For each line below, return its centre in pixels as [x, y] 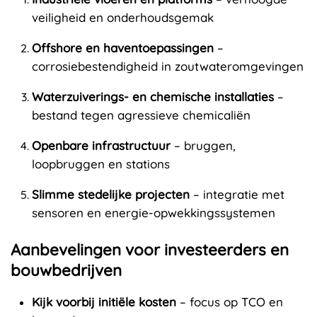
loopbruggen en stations [101, 164]
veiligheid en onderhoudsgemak [123, 18]
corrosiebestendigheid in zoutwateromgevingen [168, 67]
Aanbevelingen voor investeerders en [150, 250]
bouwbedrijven [66, 271]
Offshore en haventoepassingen [123, 48]
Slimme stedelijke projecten [111, 195]
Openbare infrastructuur [101, 146]
